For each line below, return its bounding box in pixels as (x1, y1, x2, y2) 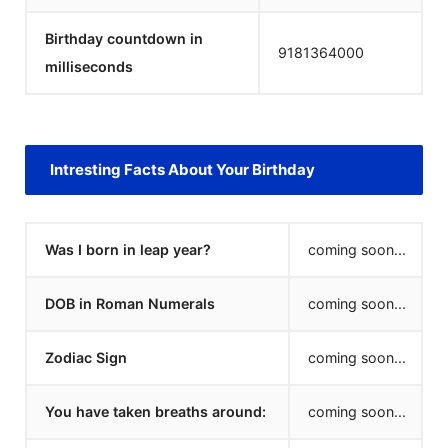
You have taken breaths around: (45, 403, 266, 420)
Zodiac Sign (45, 349, 127, 366)
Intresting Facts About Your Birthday (50, 160, 315, 179)
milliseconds (45, 58, 133, 75)
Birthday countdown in (45, 30, 203, 47)
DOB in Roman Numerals (45, 295, 215, 312)
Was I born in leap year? (45, 241, 211, 258)
